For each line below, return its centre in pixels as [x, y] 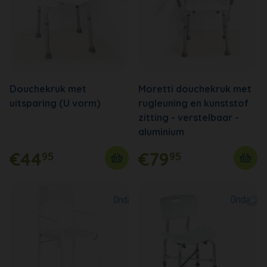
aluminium [161, 131]
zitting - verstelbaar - [189, 117]
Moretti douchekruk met [195, 89]
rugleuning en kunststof [193, 103]
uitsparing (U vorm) [55, 103]
